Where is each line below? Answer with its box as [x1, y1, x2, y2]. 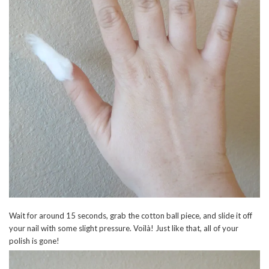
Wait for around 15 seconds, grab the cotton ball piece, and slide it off [9, 210, 252, 220]
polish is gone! [9, 235, 61, 246]
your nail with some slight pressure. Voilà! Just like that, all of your [9, 223, 238, 233]
